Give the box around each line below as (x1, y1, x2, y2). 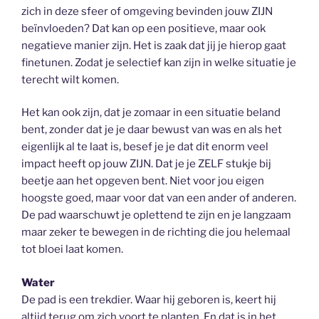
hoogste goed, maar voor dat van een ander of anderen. (21, 192, 296, 204)
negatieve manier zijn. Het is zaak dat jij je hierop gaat (21, 38, 286, 52)
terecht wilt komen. (21, 73, 119, 86)
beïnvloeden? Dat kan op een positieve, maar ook (21, 21, 266, 35)
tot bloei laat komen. (21, 243, 123, 256)
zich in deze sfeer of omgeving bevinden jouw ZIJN (21, 4, 273, 18)
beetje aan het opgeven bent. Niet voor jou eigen (21, 174, 264, 187)
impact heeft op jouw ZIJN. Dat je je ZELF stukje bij (21, 157, 271, 170)
